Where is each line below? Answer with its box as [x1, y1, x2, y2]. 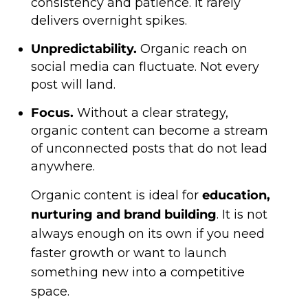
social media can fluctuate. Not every [30, 59, 259, 74]
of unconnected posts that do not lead [30, 141, 267, 156]
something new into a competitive [30, 265, 245, 280]
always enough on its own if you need [30, 226, 265, 241]
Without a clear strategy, [73, 105, 228, 120]
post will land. [30, 77, 115, 92]
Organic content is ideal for [30, 188, 202, 203]
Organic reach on [136, 41, 247, 56]
